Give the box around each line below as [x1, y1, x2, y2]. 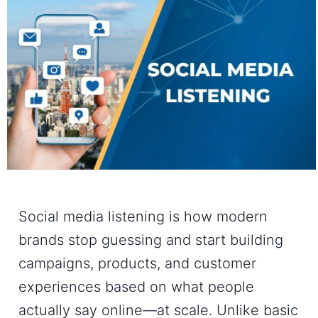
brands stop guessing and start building [18, 231, 283, 248]
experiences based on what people [18, 278, 254, 295]
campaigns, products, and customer [18, 254, 256, 272]
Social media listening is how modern [18, 207, 268, 225]
